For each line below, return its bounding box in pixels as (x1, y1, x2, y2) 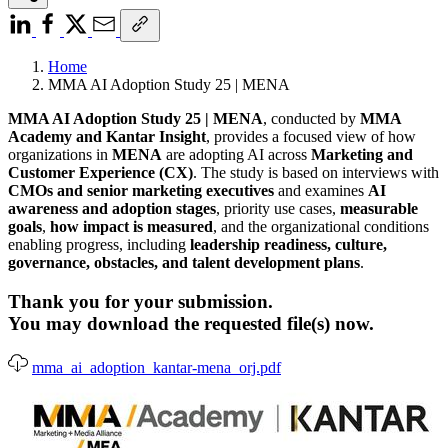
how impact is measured (50, 217, 213, 235)
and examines (274, 181, 368, 199)
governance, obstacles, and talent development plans (8, 253, 360, 271)
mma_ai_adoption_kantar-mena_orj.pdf (32, 359, 281, 377)
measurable (336, 199, 418, 217)
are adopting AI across (162, 145, 311, 163)
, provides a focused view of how (206, 127, 416, 145)
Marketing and (311, 145, 413, 163)
